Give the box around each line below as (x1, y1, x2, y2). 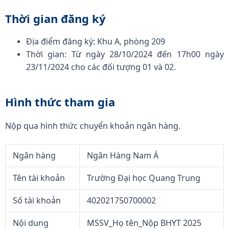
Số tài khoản (12, 195, 61, 207)
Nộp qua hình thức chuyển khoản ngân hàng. (5, 120, 180, 132)
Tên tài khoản (12, 172, 65, 184)
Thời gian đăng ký (5, 11, 106, 27)
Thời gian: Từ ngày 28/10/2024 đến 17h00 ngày (26, 49, 224, 60)
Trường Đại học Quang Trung (86, 172, 200, 184)
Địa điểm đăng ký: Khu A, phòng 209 (26, 36, 166, 48)
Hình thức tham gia (5, 94, 115, 110)
